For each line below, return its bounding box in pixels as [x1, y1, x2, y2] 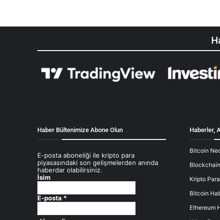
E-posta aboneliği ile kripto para [37, 151, 135, 159]
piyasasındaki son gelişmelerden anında [37, 158, 158, 166]
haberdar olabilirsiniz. [37, 165, 102, 174]
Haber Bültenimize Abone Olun [37, 126, 123, 134]
